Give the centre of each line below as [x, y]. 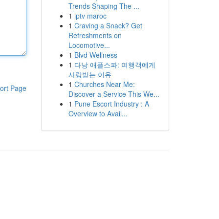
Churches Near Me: [104, 84]
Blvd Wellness [96, 55]
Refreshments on [95, 35]
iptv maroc [90, 16]
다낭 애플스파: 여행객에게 [115, 65]
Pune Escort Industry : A [111, 104]
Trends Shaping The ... [104, 6]
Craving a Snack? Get [108, 25]
